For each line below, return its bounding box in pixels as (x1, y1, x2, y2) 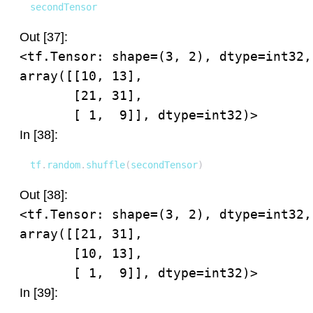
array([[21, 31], (20, 226, 143, 241)
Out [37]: (20, 30, 68, 44)
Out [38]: (20, 188, 68, 202)
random (47, 159, 80, 170)
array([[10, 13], (20, 68, 143, 83)
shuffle (86, 159, 125, 170)
